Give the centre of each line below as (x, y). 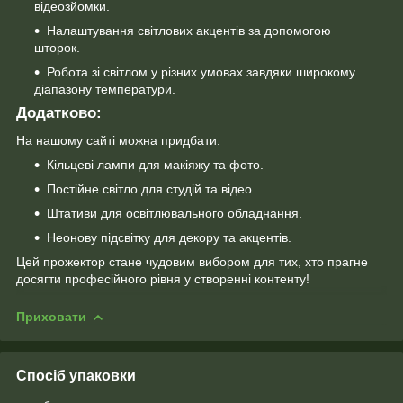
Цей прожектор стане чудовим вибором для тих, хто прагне (192, 262)
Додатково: (59, 113)
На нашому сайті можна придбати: (118, 141)
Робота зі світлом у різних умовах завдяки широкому (201, 72)
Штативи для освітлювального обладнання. (175, 214)
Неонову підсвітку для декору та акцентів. (169, 238)
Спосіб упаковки (76, 375)
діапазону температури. (105, 90)
